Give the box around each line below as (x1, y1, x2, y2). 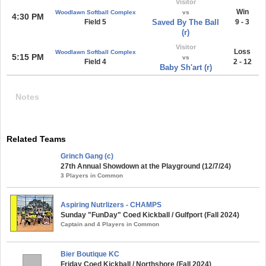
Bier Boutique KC (61, 250, 119, 258)
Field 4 (84, 58, 106, 66)
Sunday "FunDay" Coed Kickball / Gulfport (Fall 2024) (61, 211, 239, 219)
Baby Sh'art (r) (159, 63, 212, 72)
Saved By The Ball (152, 18, 219, 27)
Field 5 (84, 18, 106, 26)
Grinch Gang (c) (61, 152, 113, 160)
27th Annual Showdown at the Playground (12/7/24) (61, 162, 231, 170)
